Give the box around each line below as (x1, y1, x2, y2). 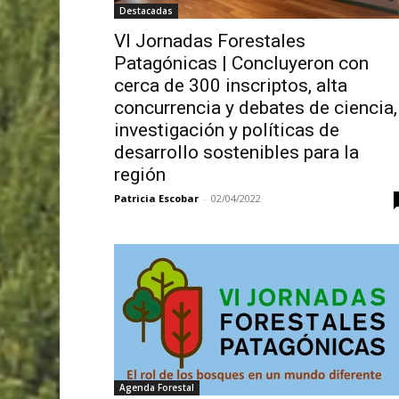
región (113, 163, 166, 185)
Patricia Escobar (113, 191, 199, 205)
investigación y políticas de (113, 118, 339, 141)
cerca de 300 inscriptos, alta (113, 74, 347, 96)
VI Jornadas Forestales (113, 29, 305, 52)
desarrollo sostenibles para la (113, 141, 359, 163)
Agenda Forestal (118, 381, 194, 395)
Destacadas (118, 4, 173, 17)
